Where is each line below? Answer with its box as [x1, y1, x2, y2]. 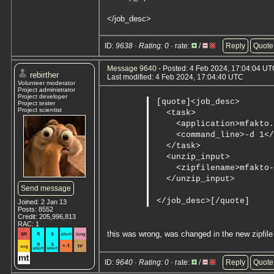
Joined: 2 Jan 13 [18, 198, 67, 206]
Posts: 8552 [18, 206, 53, 213]
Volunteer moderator [18, 80, 75, 86]
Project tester [18, 100, 55, 106]
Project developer [18, 93, 67, 100]
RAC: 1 [18, 220, 39, 228]
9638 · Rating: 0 [116, 42, 169, 50]
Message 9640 [107, 64, 157, 73]
